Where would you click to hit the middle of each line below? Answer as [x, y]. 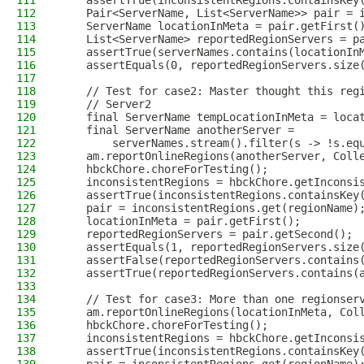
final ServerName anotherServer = [177, 130]
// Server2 [106, 104]
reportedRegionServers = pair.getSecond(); [206, 234]
